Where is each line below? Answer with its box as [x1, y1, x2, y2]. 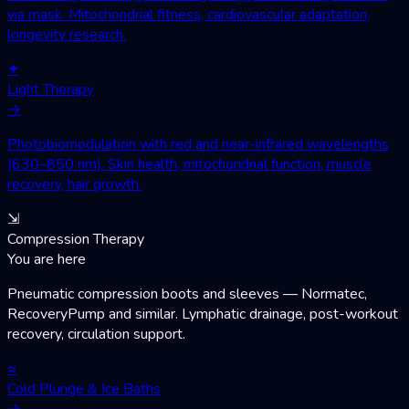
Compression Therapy [7, 228, 144, 249]
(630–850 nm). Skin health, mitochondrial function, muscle [7, 153, 372, 174]
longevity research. [7, 24, 126, 45]
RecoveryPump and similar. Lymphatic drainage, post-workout [7, 303, 398, 324]
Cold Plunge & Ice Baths [7, 378, 161, 399]
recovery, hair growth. [7, 173, 142, 194]
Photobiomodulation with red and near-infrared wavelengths [7, 133, 389, 154]
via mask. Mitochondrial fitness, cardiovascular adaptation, [7, 4, 370, 25]
